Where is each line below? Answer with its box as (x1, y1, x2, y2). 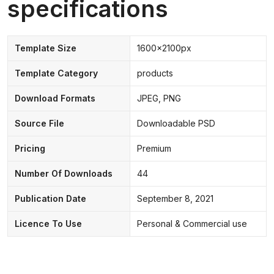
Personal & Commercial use (136, 218, 247, 229)
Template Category (14, 67, 98, 78)
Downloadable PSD (136, 117, 215, 128)
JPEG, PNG (136, 92, 181, 103)
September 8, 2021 (136, 193, 213, 204)
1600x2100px (136, 42, 191, 53)
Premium (136, 143, 171, 154)
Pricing (14, 143, 45, 154)
